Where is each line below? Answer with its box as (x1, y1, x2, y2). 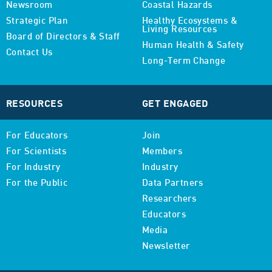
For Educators (6, 132, 68, 140)
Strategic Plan (6, 17, 69, 25)
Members (142, 148, 183, 156)
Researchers (142, 195, 197, 203)
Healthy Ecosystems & (142, 17, 237, 25)
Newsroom (6, 1, 53, 10)
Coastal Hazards (142, 1, 212, 10)
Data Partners (142, 179, 203, 188)
